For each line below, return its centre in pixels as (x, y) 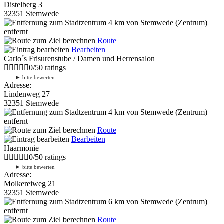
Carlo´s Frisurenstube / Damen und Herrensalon (79, 58)
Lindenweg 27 (27, 94)
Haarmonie (21, 148)
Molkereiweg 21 (30, 183)
